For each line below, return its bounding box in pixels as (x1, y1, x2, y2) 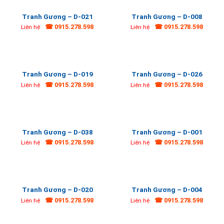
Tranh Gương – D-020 (21, 185, 93, 194)
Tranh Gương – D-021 (21, 12, 93, 20)
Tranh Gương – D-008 (131, 12, 202, 20)
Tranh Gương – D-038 (21, 127, 93, 136)
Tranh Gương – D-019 (21, 70, 93, 78)
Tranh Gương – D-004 (131, 185, 202, 194)
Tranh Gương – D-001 (131, 127, 202, 136)
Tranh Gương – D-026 (131, 70, 202, 78)
